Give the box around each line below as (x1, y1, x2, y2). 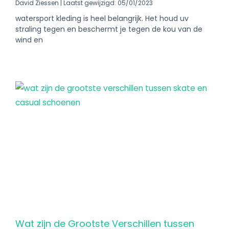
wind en (15, 35, 43, 45)
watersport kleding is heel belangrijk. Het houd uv (15, 13, 189, 24)
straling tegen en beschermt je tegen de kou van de (15, 24, 202, 34)
